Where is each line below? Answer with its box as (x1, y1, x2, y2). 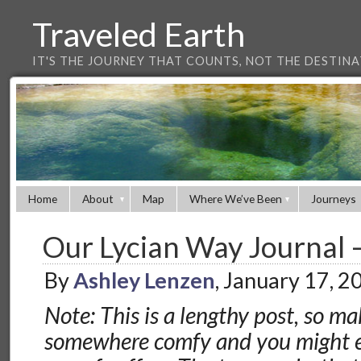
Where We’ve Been (189, 192, 282, 205)
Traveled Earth (32, 14, 245, 54)
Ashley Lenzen (73, 267, 216, 294)
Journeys (311, 192, 356, 205)
